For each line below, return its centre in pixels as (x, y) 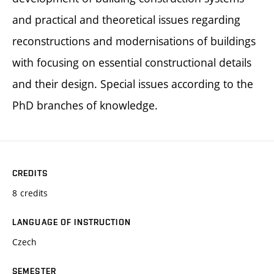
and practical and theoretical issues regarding (126, 19)
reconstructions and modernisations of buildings (134, 41)
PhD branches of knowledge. (85, 105)
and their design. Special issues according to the (133, 83)
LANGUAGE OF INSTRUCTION (72, 222)
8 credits (30, 193)
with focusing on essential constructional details (132, 62)
